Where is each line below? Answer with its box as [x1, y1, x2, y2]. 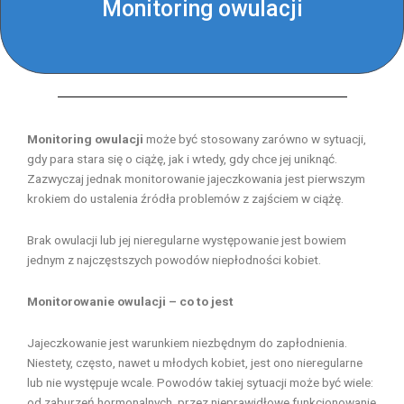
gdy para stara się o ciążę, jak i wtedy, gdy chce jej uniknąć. [27, 151, 337, 166]
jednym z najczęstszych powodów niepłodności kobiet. [27, 252, 321, 267]
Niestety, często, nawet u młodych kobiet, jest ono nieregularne [27, 354, 363, 370]
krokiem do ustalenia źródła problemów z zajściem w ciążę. [27, 191, 344, 206]
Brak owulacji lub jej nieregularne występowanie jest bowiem [27, 232, 346, 247]
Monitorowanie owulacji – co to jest [27, 293, 234, 308]
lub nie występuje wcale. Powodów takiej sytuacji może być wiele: [27, 374, 373, 390]
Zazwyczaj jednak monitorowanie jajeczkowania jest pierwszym [27, 171, 365, 186]
